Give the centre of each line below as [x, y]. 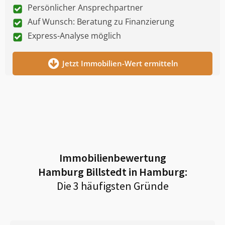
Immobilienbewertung [113, 157]
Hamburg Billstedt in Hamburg [111, 172]
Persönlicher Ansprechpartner [85, 7]
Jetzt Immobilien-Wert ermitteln [120, 63]
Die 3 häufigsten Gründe [113, 186]
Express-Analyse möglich [74, 35]
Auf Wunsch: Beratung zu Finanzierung [101, 21]
